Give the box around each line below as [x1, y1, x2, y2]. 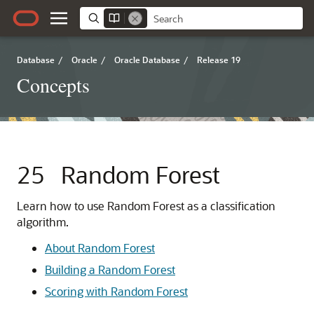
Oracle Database [114, 54, 180, 65]
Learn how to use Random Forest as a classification [17, 198, 275, 213]
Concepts [17, 71, 90, 98]
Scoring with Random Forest [45, 284, 188, 299]
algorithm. [17, 214, 69, 229]
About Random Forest [45, 240, 155, 255]
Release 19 [197, 54, 240, 65]
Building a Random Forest [45, 262, 175, 277]
